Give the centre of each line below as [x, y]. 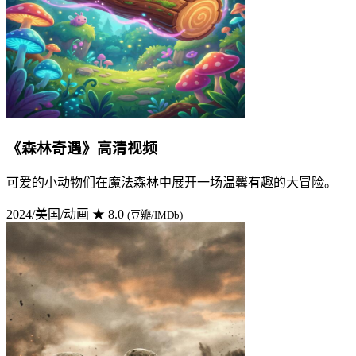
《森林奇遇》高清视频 [82, 148]
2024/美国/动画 [48, 215]
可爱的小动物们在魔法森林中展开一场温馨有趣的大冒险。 [172, 183]
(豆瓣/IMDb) [155, 215]
